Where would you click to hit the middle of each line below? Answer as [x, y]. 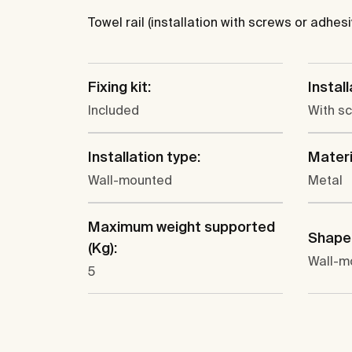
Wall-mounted [130, 180]
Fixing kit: [119, 87]
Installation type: [144, 157]
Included [114, 110]
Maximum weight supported [181, 227]
